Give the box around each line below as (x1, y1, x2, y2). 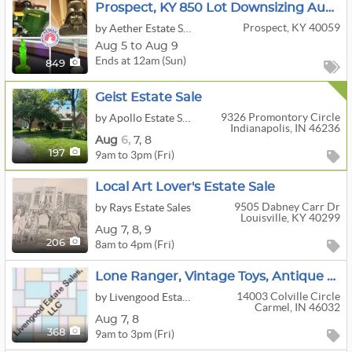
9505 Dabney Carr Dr (233, 200, 340, 213)
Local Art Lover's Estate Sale (95, 181, 275, 193)
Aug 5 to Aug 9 (95, 40, 178, 52)
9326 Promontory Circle (220, 111, 340, 123)
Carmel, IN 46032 (254, 301, 340, 313)
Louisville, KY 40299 (240, 211, 340, 224)
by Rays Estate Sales (95, 201, 191, 214)
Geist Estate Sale (95, 91, 202, 104)
